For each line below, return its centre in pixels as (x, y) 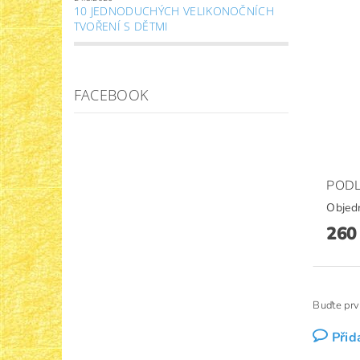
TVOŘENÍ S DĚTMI (121, 27)
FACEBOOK (111, 95)
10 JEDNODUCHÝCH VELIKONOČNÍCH (174, 11)
